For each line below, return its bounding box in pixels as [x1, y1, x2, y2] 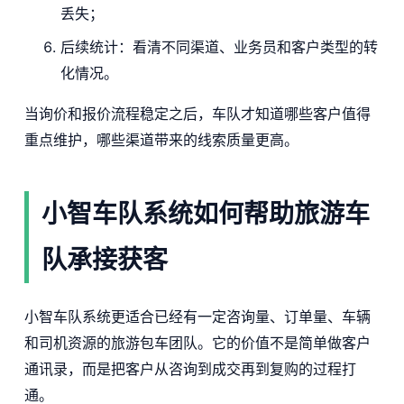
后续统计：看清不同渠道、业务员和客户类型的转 [60, 37, 378, 56]
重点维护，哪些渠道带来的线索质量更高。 [23, 130, 298, 149]
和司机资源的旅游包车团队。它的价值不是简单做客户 [23, 334, 371, 353]
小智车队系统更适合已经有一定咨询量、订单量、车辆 [23, 308, 371, 326]
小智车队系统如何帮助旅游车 [41, 197, 370, 229]
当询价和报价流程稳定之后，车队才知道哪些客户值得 [23, 104, 371, 123]
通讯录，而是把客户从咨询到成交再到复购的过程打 [23, 360, 356, 379]
